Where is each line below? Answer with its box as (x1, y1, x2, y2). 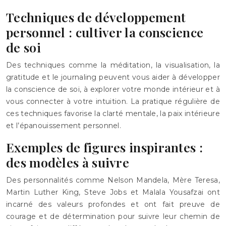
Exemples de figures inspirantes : (6, 139, 203, 155)
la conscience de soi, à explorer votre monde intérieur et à (6, 85, 220, 94)
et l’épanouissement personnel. (6, 121, 122, 130)
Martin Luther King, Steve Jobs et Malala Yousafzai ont (6, 188, 220, 197)
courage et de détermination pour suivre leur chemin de (6, 212, 220, 221)
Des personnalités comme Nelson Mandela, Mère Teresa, (6, 176, 220, 185)
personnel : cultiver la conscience (6, 24, 204, 40)
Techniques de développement (6, 9, 186, 25)
